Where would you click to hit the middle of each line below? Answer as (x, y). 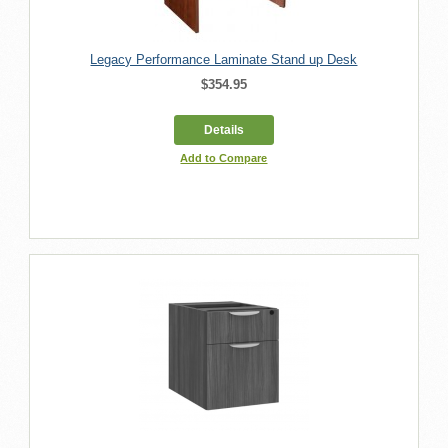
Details (223, 129)
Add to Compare (224, 157)
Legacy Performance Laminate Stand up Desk (224, 59)
